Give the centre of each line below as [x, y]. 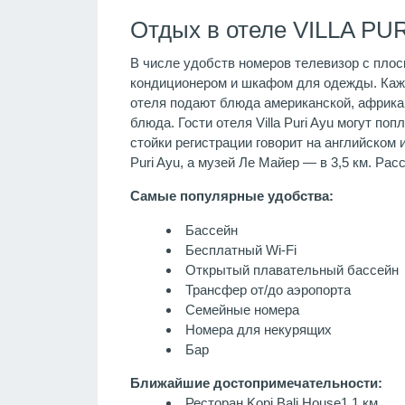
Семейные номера [242, 309]
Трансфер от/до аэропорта [268, 289]
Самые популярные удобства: [231, 196]
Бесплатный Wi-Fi [240, 250]
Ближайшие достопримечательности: [256, 383]
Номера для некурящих [258, 329]
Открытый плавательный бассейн [292, 269]
